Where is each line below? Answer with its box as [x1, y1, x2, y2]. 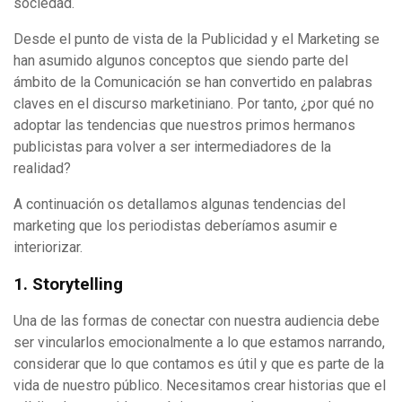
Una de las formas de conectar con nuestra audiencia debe [13, 311, 380, 329]
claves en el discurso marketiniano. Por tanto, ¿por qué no [13, 95, 374, 113]
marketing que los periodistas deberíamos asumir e [13, 217, 337, 235]
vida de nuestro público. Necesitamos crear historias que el [13, 376, 386, 394]
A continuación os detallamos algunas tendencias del [13, 196, 345, 214]
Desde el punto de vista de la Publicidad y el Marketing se [13, 31, 380, 48]
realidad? [13, 160, 71, 178]
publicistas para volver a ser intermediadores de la [13, 138, 331, 156]
